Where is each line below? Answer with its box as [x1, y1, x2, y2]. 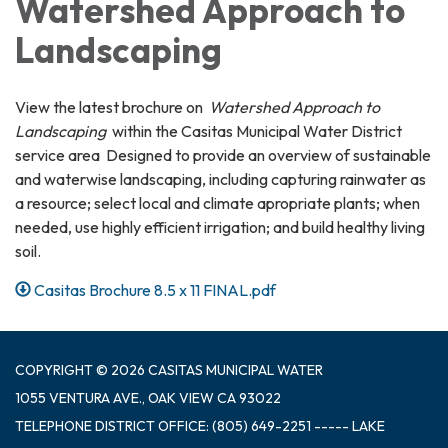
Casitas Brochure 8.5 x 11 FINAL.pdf [34, 279, 277, 300]
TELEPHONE [15, 416, 92, 435]
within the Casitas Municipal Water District [112, 120, 402, 141]
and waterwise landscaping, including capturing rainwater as [15, 168, 426, 189]
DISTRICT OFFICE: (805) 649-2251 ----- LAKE [95, 416, 385, 435]
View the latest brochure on [15, 96, 206, 117]
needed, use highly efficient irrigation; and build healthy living [15, 216, 425, 237]
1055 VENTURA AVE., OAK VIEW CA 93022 [15, 388, 281, 407]
